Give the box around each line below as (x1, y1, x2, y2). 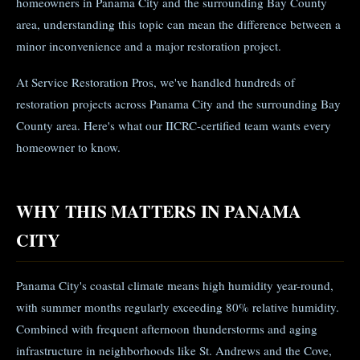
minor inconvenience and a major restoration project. (16, 38, 281, 54)
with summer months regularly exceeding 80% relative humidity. (16, 299, 339, 315)
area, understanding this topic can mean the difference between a (16, 16, 341, 32)
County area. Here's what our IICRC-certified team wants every (16, 117, 331, 133)
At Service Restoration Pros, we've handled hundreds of (16, 74, 295, 90)
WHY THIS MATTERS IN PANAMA (16, 198, 302, 223)
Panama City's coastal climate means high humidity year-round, (16, 277, 333, 293)
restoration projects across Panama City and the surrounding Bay (16, 96, 341, 112)
